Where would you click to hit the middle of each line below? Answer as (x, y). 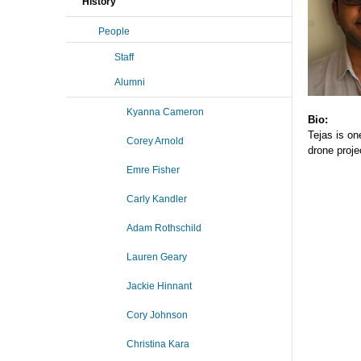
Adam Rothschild (164, 228)
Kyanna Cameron (165, 112)
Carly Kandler (157, 199)
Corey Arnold (155, 141)
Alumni (130, 82)
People (114, 31)
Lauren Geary (157, 257)
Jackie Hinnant (159, 286)
